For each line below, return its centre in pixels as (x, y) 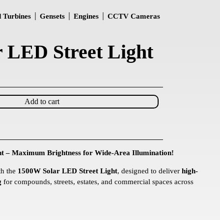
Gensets (52, 16)
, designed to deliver (150, 171)
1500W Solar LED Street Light (68, 171)
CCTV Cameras (134, 16)
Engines (86, 16)
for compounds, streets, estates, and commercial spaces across (97, 181)
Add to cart (42, 102)
